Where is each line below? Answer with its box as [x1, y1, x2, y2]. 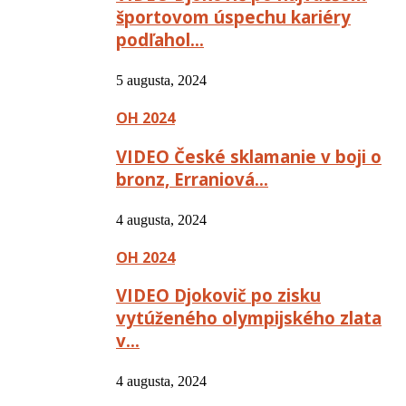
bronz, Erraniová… [116, 167, 268, 190]
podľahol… [116, 28, 204, 52]
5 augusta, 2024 [116, 72, 207, 89]
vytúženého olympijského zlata [116, 306, 382, 330]
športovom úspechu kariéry [116, 5, 351, 29]
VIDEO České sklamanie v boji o [116, 144, 382, 168]
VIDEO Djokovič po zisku [116, 284, 321, 307]
